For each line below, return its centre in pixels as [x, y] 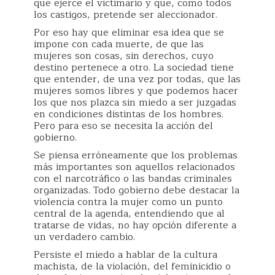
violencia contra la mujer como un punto [128, 202]
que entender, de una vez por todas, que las [137, 79]
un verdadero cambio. [84, 237]
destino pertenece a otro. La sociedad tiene [134, 68]
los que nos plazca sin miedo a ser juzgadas [135, 103]
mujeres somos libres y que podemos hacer [136, 91]
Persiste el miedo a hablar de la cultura [126, 255]
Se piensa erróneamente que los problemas [136, 155]
